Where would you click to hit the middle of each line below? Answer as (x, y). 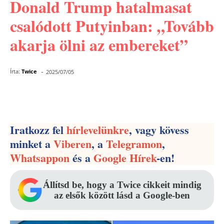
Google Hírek (125, 158)
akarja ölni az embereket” (99, 45)
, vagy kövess (159, 130)
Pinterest (119, 98)
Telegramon (134, 144)
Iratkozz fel (38, 130)
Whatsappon (40, 158)
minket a (32, 144)
